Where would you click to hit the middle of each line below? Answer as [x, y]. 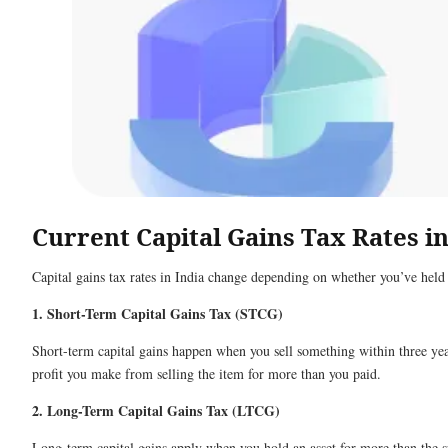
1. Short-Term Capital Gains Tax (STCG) [157, 314]
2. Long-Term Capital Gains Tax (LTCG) [156, 411]
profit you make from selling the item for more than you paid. [206, 374]
